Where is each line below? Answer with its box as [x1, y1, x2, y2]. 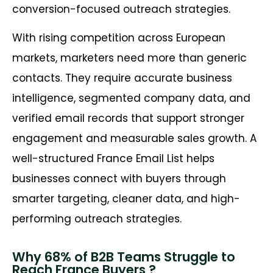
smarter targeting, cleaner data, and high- [12, 191, 240, 207]
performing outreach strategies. [12, 211, 182, 227]
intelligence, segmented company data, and [12, 91, 250, 106]
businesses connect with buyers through [12, 171, 226, 186]
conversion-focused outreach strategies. [12, 2, 230, 17]
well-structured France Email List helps [12, 151, 214, 166]
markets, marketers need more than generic [12, 51, 247, 66]
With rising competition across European [12, 30, 225, 46]
